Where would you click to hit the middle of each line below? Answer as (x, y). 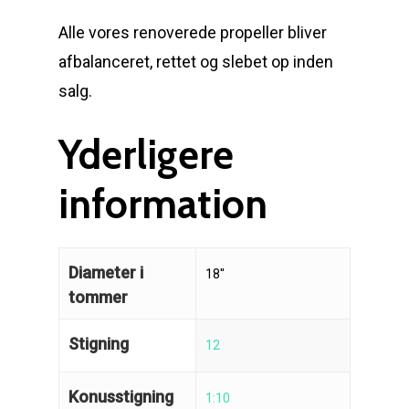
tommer (98, 297)
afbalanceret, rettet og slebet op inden (196, 61)
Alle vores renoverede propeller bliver (193, 32)
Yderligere (146, 154)
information (163, 204)
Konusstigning (121, 396)
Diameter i (106, 272)
